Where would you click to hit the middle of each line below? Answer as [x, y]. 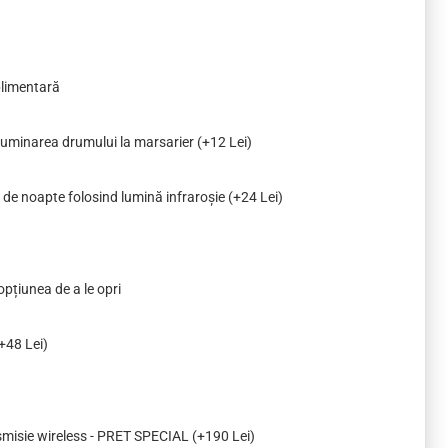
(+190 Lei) [223, 436]
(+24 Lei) [255, 197]
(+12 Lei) [224, 142]
